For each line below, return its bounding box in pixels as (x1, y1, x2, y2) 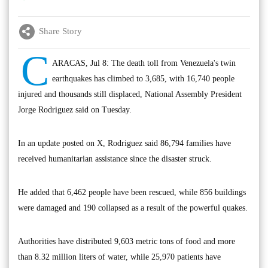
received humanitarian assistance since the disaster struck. (18, 154, 212, 163)
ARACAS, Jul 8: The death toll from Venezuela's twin (52, 58, 236, 68)
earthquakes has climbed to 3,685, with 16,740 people (52, 74, 234, 83)
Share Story (39, 26, 82, 36)
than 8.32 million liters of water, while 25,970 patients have (18, 252, 221, 261)
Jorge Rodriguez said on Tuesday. (18, 105, 132, 114)
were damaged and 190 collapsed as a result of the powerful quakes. (18, 203, 248, 212)
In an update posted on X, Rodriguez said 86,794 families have (18, 138, 231, 148)
